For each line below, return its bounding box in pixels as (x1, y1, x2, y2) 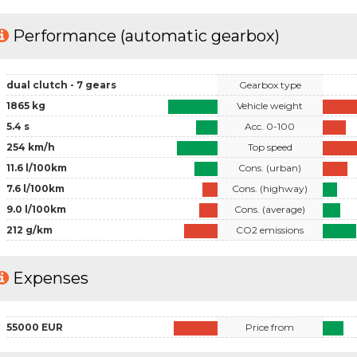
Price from (245, 320, 295, 333)
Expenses (13, 269, 88, 288)
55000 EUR (6, 320, 63, 333)
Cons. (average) (234, 202, 306, 215)
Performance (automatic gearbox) (13, 26, 280, 46)
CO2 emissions (236, 223, 304, 236)
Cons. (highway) (232, 182, 308, 194)
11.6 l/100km (6, 161, 67, 174)
